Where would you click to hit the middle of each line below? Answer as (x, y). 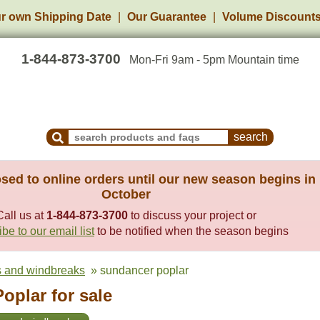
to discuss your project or (192, 215)
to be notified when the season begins (191, 231)
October (126, 194)
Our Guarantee (167, 17)
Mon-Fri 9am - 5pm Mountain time (214, 60)
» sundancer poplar (137, 270)
